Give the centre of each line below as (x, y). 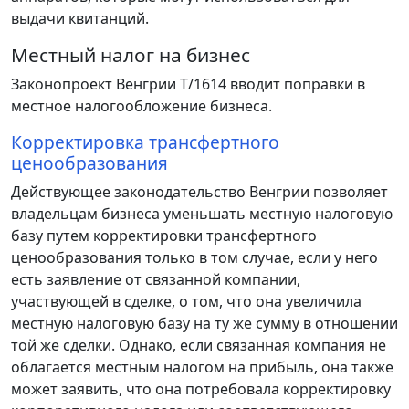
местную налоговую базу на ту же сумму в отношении (204, 324)
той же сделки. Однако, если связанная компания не (199, 346)
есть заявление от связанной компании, (156, 280)
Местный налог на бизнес (131, 55)
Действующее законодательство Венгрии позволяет (199, 192)
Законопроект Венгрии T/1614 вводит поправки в (188, 84)
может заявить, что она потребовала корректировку (201, 389)
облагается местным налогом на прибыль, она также (202, 367)
